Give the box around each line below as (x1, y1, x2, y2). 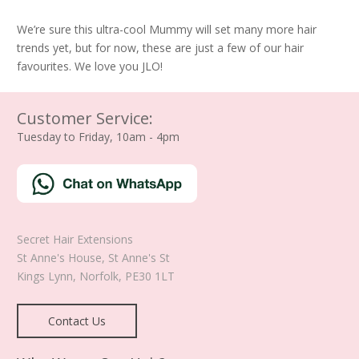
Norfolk (79, 268, 119, 284)
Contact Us (48, 313, 106, 329)
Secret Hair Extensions (17, 231, 133, 247)
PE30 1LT (125, 268, 175, 284)
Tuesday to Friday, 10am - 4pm (17, 129, 179, 144)
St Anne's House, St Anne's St (17, 249, 170, 265)
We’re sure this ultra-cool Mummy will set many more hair (17, 22, 317, 37)
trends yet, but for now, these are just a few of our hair (17, 40, 304, 55)
